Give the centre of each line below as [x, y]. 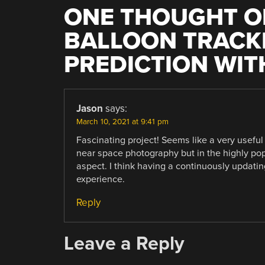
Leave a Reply [124, 243]
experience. [100, 179]
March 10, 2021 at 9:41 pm [122, 122]
